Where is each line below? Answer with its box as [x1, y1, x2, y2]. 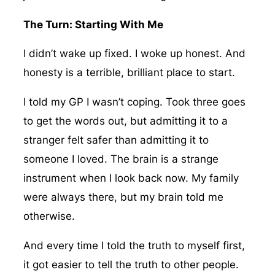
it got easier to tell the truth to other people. [23, 258, 239, 271]
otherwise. [23, 209, 75, 222]
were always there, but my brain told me [23, 190, 223, 203]
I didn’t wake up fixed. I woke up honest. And [23, 47, 246, 60]
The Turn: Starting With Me [23, 18, 163, 31]
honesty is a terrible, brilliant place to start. [23, 66, 235, 79]
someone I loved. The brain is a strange [23, 152, 219, 165]
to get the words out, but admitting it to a [23, 114, 228, 127]
